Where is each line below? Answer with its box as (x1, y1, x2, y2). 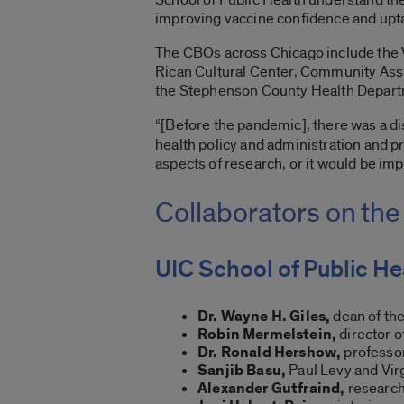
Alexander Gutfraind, (197, 378, 345, 399)
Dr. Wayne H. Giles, (197, 306, 331, 326)
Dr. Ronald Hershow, (197, 342, 342, 363)
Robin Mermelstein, (197, 324, 337, 344)
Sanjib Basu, (197, 360, 287, 381)
